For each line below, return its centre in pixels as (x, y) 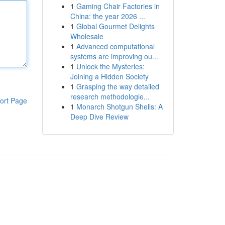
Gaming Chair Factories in (118, 6)
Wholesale (87, 36)
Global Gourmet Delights (115, 26)
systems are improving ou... (114, 56)
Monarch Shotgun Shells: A (119, 106)
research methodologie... (110, 96)
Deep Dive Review (99, 117)
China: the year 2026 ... (107, 16)
